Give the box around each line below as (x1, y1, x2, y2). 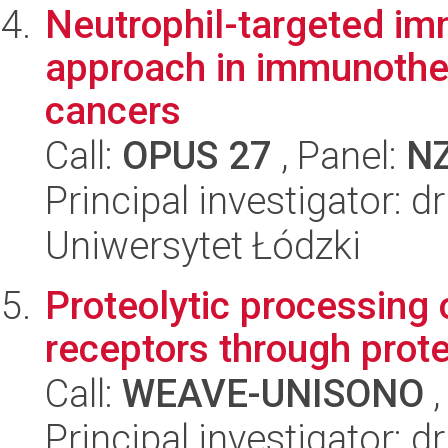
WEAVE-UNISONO (122, 371, 424, 416)
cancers (45, 88, 181, 133)
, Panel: (272, 133, 406, 178)
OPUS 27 (122, 133, 272, 178)
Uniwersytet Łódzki (45, 223, 361, 268)
